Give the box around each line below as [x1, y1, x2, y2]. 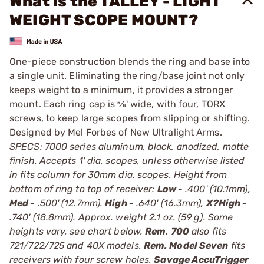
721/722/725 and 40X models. [9, 239, 144, 251]
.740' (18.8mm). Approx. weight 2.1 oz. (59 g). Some [9, 211, 233, 223]
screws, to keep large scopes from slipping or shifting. [9, 112, 250, 124]
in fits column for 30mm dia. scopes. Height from [9, 169, 227, 180]
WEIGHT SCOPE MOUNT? [9, 11, 198, 29]
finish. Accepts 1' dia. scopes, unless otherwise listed [9, 154, 245, 166]
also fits [189, 225, 226, 237]
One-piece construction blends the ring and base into [9, 55, 250, 67]
